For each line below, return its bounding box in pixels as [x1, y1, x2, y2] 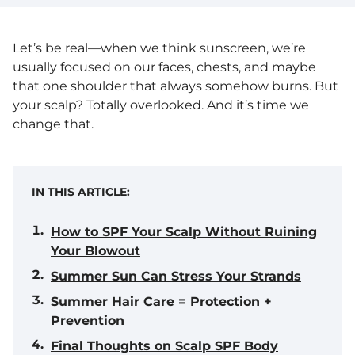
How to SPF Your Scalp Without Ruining [51, 224, 317, 239]
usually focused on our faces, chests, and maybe [13, 59, 316, 74]
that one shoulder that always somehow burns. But [13, 78, 338, 94]
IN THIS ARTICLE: [32, 185, 130, 199]
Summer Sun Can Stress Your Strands [51, 269, 301, 284]
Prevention [51, 313, 124, 328]
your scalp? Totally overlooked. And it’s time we [13, 97, 309, 113]
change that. [13, 116, 94, 132]
